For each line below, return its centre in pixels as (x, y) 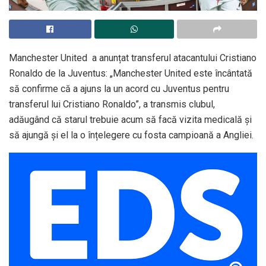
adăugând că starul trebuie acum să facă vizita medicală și (130, 119)
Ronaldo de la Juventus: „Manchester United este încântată (131, 73)
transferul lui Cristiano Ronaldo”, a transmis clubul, (112, 104)
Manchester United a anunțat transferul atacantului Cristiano (133, 58)
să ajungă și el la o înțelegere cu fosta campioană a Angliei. (131, 135)
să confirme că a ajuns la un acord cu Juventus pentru (119, 88)
